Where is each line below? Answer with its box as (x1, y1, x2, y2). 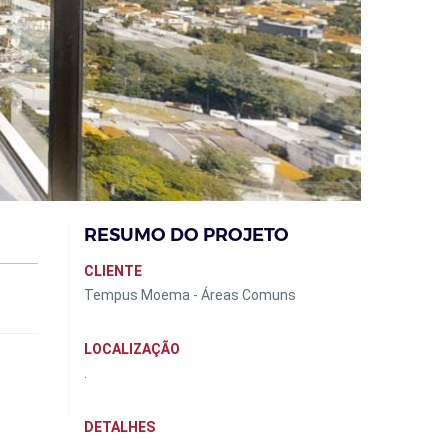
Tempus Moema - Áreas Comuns (83, 287, 296, 303)
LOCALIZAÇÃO (83, 341, 180, 357)
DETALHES (83, 419, 155, 435)
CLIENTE (83, 263, 142, 279)
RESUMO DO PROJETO (83, 224, 289, 246)
